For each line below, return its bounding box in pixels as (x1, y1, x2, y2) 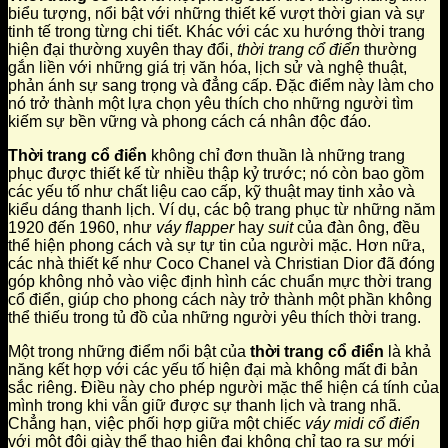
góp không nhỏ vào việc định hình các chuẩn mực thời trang (8, 273, 432, 291)
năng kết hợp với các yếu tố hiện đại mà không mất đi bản (8, 361, 418, 379)
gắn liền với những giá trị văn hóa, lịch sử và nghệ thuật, (8, 59, 407, 77)
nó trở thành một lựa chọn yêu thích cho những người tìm (8, 95, 413, 113)
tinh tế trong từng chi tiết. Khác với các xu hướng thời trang (8, 23, 425, 41)
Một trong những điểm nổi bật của (8, 343, 250, 361)
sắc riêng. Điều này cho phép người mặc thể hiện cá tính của (8, 379, 439, 397)
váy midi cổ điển (305, 415, 420, 433)
